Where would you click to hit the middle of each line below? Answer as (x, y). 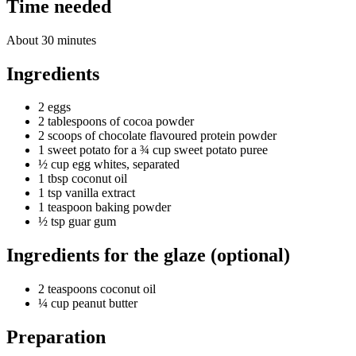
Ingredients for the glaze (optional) (148, 255)
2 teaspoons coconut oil (97, 289)
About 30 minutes (51, 40)
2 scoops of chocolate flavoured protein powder (157, 136)
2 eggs (54, 107)
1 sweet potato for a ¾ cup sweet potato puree (153, 150)
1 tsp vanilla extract (87, 193)
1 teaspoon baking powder (104, 207)
